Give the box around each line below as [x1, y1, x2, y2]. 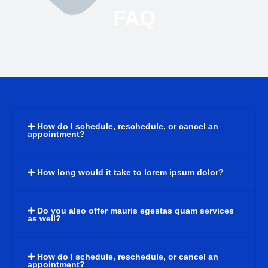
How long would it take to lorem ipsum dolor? [37, 168, 224, 178]
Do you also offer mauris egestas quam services [37, 206, 234, 216]
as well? [28, 214, 61, 224]
